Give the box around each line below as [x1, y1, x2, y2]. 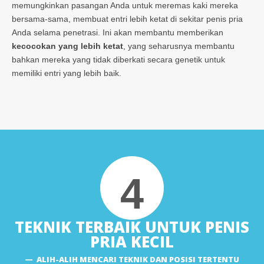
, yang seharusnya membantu [123, 41, 235, 51]
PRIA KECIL [90, 230, 174, 252]
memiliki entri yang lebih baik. [12, 68, 121, 78]
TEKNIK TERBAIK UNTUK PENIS [15, 216, 249, 237]
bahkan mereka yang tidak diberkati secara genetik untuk [12, 54, 225, 64]
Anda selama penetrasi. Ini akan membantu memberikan [12, 27, 223, 37]
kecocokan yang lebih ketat [12, 41, 123, 51]
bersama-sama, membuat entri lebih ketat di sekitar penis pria [12, 14, 243, 24]
